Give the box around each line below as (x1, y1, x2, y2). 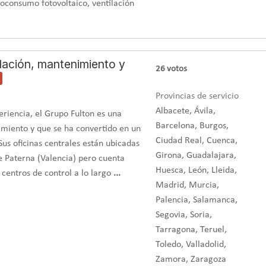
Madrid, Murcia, (155, 180, 219, 190)
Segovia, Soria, (155, 210, 212, 220)
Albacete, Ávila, (155, 106, 216, 116)
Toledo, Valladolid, (155, 239, 226, 249)
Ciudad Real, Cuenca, (155, 135, 237, 145)
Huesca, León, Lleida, (155, 165, 237, 175)
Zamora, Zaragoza (155, 254, 226, 264)
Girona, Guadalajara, (155, 150, 236, 160)
